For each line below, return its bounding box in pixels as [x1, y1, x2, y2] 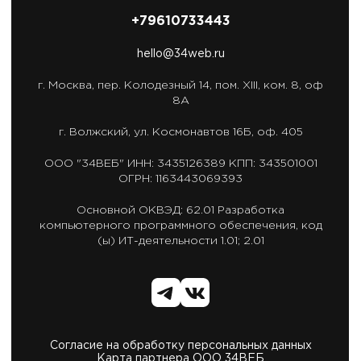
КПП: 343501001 [225, 159, 317, 168]
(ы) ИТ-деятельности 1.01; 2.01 [97, 236, 264, 246]
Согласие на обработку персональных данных [49, 341, 312, 351]
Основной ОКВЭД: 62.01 [77, 205, 218, 215]
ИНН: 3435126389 [123, 159, 226, 168]
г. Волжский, [58, 127, 134, 137]
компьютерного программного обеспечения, [39, 221, 301, 230]
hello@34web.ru [136, 49, 225, 59]
